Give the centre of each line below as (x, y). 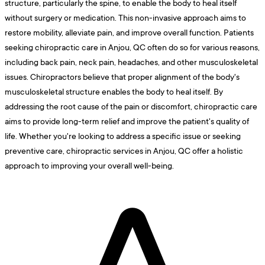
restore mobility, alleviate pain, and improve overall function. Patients (129, 33)
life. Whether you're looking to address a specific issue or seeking (123, 136)
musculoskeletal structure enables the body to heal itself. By (114, 92)
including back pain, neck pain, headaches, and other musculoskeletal (131, 62)
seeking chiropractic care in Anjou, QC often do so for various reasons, (132, 47)
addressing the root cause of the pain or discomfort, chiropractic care (131, 106)
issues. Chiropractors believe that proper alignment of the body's (122, 77)
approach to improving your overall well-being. (89, 166)
